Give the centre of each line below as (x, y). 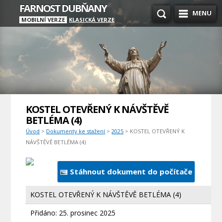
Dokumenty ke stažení (76, 131)
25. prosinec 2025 (87, 213)
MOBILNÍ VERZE (43, 20)
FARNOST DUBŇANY (63, 8)
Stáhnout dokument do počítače (130, 171)
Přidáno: (45, 213)
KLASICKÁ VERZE (92, 20)
